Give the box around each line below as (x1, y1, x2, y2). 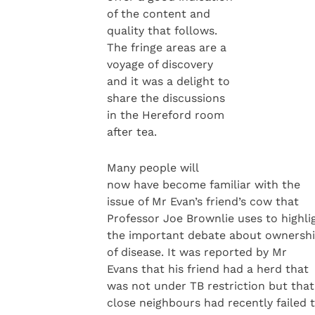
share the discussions (106, 91, 225, 105)
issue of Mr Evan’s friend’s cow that (106, 194, 299, 208)
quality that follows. (106, 24, 217, 38)
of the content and (106, 7, 210, 21)
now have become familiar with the (106, 177, 300, 191)
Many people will (106, 160, 199, 174)
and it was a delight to (106, 75, 230, 89)
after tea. (106, 125, 157, 139)
